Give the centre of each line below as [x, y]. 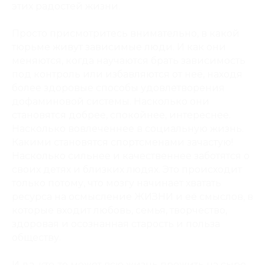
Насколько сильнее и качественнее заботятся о [131, 156]
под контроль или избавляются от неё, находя [127, 74]
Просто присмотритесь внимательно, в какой [126, 33]
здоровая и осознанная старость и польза [116, 224]
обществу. [36, 237]
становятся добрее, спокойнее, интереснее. [121, 115]
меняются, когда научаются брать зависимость [129, 61]
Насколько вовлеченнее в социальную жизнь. [128, 129]
